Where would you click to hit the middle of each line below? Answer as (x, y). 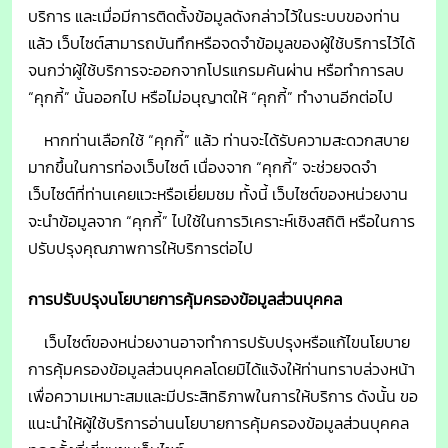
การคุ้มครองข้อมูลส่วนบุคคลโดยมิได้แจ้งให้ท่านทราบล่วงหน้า (221, 369)
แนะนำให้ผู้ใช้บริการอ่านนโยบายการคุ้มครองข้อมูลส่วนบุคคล (218, 423)
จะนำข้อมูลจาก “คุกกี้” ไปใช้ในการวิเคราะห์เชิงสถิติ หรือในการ (221, 221)
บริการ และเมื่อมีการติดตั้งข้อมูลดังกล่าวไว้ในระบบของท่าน (214, 16)
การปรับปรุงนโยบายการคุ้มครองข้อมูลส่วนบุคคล (185, 299)
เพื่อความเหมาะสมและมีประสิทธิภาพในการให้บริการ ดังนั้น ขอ (223, 396)
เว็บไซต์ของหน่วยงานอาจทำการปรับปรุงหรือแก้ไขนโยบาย (219, 342)
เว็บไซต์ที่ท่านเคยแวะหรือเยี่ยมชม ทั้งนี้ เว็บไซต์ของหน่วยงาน (218, 194)
